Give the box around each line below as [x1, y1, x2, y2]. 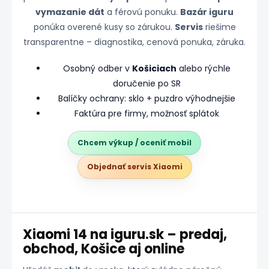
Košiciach [131, 62, 177, 74]
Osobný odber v [62, 62, 132, 74]
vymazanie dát [35, 5, 104, 18]
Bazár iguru [180, 5, 234, 18]
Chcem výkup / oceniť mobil [77, 137, 192, 148]
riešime [202, 20, 236, 33]
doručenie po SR [112, 77, 181, 89]
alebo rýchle [176, 62, 231, 74]
